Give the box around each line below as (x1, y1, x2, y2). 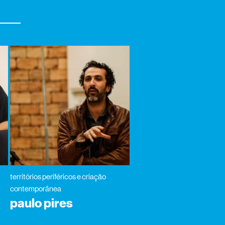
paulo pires (10, 196, 73, 211)
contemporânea (10, 184, 62, 193)
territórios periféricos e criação (10, 172, 106, 181)
